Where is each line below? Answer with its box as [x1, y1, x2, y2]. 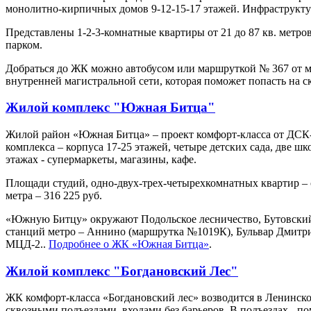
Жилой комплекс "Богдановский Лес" [6, 263, 238, 278]
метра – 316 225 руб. [6, 190, 102, 202]
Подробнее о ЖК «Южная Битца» [49, 238, 209, 251]
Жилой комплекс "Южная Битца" [6, 100, 215, 115]
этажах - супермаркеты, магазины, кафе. [6, 153, 196, 166]
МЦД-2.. [6, 238, 49, 251]
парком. [6, 38, 42, 51]
